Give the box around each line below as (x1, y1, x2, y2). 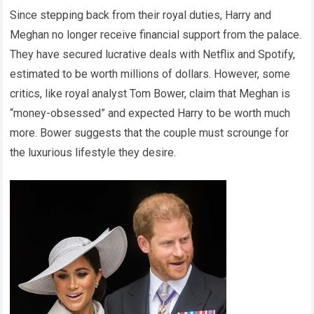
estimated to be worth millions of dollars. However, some (10, 67, 291, 81)
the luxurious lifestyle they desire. (10, 146, 177, 160)
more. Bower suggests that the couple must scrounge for (10, 126, 289, 140)
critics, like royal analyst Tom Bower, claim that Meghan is (10, 87, 291, 101)
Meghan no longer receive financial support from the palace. (10, 28, 302, 42)
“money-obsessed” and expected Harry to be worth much (10, 107, 291, 121)
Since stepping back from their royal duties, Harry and (10, 8, 272, 22)
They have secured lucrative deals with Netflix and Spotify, (10, 48, 296, 62)
